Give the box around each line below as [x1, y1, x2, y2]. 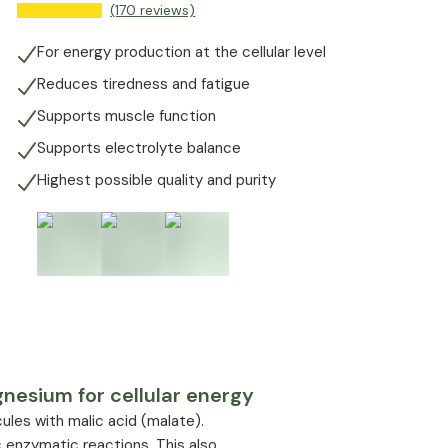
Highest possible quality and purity [37, 170, 277, 190]
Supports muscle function [37, 106, 217, 126]
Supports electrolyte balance [37, 138, 242, 158]
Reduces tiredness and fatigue [37, 74, 251, 94]
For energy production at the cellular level [37, 42, 327, 62]
